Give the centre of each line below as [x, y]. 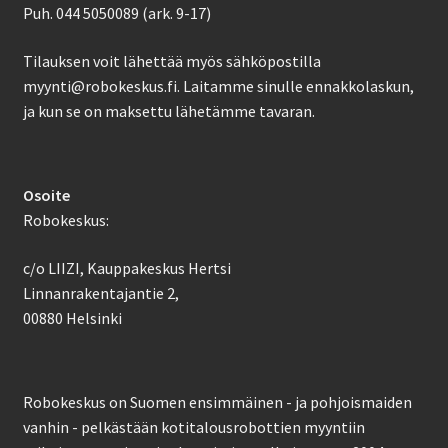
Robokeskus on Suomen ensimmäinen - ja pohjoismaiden [217, 402]
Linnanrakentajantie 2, [100, 292]
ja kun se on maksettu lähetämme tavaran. [168, 110]
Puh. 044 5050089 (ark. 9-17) [116, 13]
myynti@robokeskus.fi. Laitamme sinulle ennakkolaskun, [218, 85]
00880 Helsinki [72, 317]
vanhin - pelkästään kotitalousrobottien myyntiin [193, 427]
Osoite [46, 195]
